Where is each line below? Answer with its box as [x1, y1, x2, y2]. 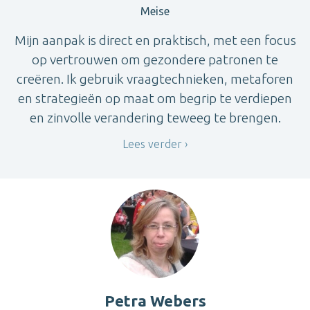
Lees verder [122, 137, 182, 150]
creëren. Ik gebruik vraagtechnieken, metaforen [17, 71, 293, 87]
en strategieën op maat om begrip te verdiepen [18, 91, 292, 107]
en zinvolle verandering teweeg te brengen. [29, 110, 281, 126]
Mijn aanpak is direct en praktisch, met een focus [14, 33, 296, 48]
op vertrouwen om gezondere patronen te [32, 52, 278, 68]
